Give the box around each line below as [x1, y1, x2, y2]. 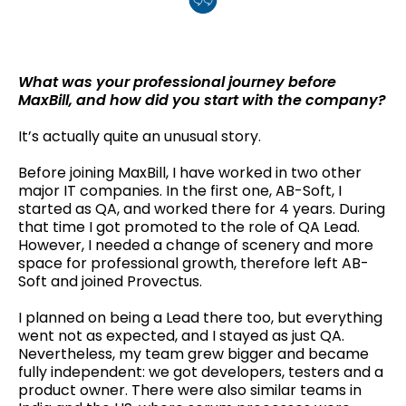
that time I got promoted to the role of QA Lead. [18, 217, 360, 238]
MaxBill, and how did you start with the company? [18, 90, 386, 111]
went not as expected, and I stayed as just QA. [18, 325, 344, 347]
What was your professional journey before [18, 72, 336, 93]
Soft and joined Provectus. [18, 271, 202, 293]
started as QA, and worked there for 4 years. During [18, 198, 385, 220]
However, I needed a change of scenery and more [18, 235, 373, 256]
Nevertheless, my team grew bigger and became [18, 343, 369, 365]
